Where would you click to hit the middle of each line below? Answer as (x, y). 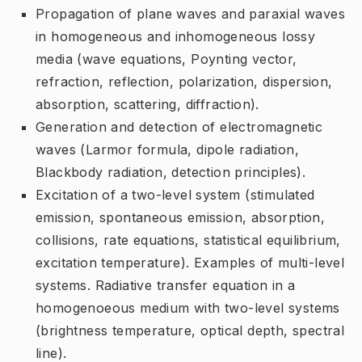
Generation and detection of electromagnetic (179, 126)
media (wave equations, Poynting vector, (166, 59)
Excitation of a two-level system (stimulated (175, 194)
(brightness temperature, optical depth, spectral (190, 330)
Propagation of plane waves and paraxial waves (190, 13)
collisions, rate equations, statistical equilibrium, (188, 240)
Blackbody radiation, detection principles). (171, 172)
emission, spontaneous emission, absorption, (181, 217)
